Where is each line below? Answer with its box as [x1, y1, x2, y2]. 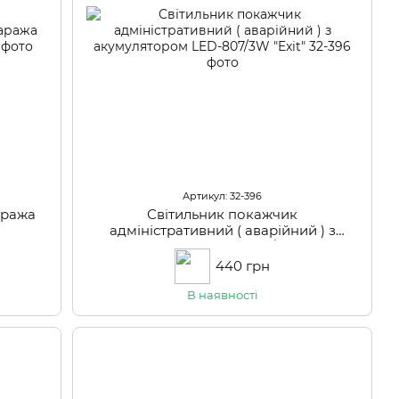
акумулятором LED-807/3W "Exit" [108, 238, 337, 256]
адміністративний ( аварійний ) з [109, 222, 336, 240]
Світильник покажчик [147, 206, 298, 224]
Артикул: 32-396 [183, 190, 263, 203]
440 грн [216, 257, 271, 275]
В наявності [186, 288, 258, 303]
